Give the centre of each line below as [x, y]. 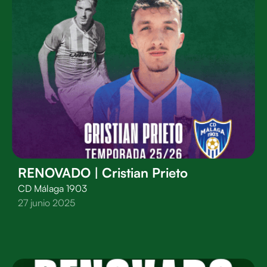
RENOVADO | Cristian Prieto [103, 173]
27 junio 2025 [46, 203]
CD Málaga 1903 [52, 188]
